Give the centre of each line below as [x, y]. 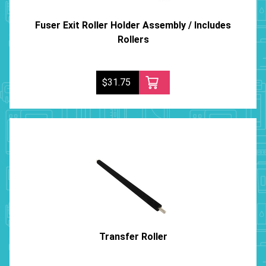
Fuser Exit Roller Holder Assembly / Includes [133, 26]
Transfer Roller [133, 237]
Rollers [133, 40]
